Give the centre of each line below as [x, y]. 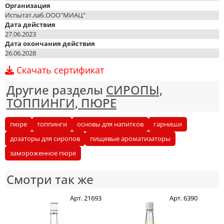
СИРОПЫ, [134, 90]
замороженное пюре [43, 153]
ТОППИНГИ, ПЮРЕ [61, 103]
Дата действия [30, 24]
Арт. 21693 [85, 198]
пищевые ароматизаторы [130, 138]
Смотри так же [50, 179]
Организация [28, 5]
